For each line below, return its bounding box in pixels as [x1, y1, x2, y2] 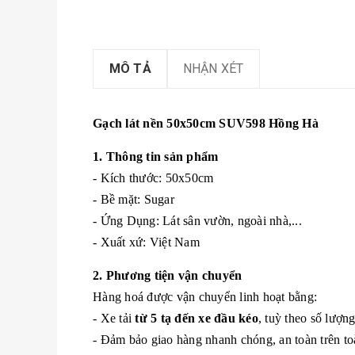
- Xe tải [93, 311, 136, 326]
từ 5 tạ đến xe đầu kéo [135, 311, 258, 326]
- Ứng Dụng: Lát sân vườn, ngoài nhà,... [93, 214, 302, 228]
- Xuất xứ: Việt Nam [93, 235, 200, 250]
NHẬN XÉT [183, 61, 244, 77]
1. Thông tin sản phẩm [93, 150, 219, 164]
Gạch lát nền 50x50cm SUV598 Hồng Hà [93, 116, 319, 131]
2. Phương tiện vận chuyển [93, 269, 242, 283]
